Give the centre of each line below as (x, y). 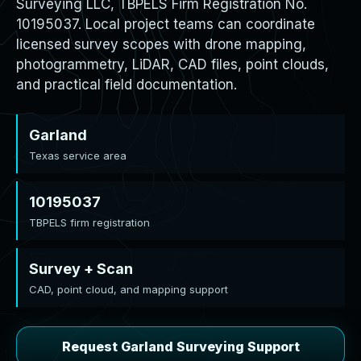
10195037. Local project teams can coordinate (166, 24)
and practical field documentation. (127, 85)
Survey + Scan (81, 269)
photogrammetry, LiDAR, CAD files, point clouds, (172, 64)
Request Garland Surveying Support (180, 346)
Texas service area (78, 156)
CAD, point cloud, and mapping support (129, 289)
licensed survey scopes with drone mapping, (161, 44)
